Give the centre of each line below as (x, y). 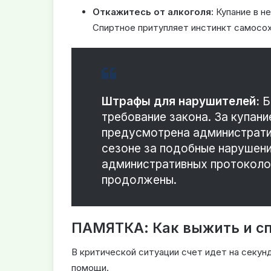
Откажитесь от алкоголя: (153, 11)
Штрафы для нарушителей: (181, 101)
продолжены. (139, 180)
